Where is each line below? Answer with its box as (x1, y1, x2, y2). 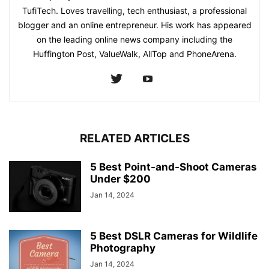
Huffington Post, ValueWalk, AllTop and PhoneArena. (32, 49, 237, 59)
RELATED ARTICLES (79, 131, 190, 146)
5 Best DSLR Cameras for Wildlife (90, 230, 258, 243)
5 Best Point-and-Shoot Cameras (90, 161, 257, 174)
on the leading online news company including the (37, 34, 232, 45)
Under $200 (90, 173, 151, 186)
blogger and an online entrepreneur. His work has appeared (17, 20, 252, 31)
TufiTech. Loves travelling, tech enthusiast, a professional (22, 5, 247, 16)
